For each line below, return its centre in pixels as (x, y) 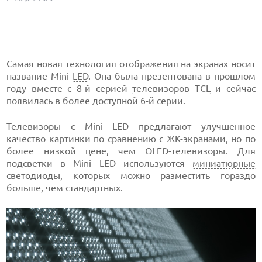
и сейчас (233, 88)
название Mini (40, 76)
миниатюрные (224, 163)
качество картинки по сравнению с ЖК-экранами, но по (131, 139)
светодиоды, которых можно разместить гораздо (131, 175)
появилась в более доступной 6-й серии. (96, 101)
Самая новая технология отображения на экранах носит (131, 64)
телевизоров (161, 88)
